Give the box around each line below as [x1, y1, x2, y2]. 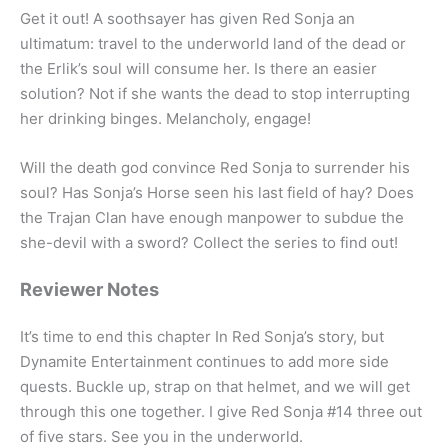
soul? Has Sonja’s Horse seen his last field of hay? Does [20, 182, 414, 202]
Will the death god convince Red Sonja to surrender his [20, 157, 410, 177]
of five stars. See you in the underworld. [20, 426, 303, 446]
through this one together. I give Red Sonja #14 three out [20, 401, 422, 421]
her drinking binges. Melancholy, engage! [20, 108, 311, 128]
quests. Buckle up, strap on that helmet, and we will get [20, 376, 410, 396]
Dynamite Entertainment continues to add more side [20, 351, 389, 371]
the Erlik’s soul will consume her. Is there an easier [20, 58, 377, 78]
